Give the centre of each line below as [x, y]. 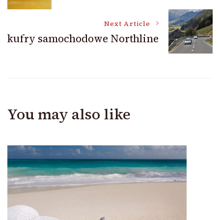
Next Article [127, 24]
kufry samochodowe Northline [83, 39]
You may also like [69, 114]
